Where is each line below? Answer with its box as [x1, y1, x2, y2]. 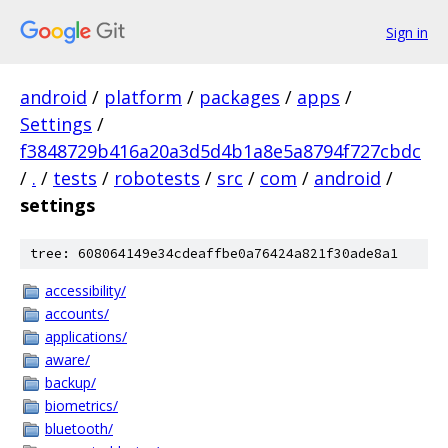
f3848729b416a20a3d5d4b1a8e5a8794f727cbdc [20, 139, 421, 163]
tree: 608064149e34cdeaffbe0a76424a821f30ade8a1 [30, 245, 398, 262]
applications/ [45, 327, 127, 346]
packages [199, 85, 280, 109]
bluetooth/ [45, 419, 113, 438]
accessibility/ [45, 281, 126, 300]
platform [104, 85, 182, 109]
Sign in [386, 22, 428, 42]
